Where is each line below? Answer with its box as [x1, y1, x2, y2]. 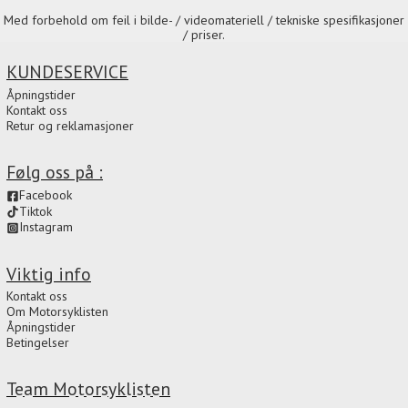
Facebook [19, 187, 72, 204]
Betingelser [6, 334, 69, 352]
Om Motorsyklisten [6, 303, 108, 321]
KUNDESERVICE [6, 60, 128, 84]
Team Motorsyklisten [6, 377, 170, 401]
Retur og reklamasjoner [6, 117, 134, 135]
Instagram [19, 219, 73, 236]
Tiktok [19, 202, 52, 219]
